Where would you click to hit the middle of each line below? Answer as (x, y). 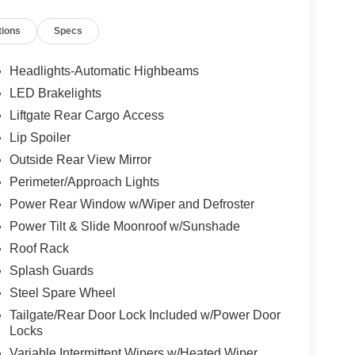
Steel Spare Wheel (62, 293)
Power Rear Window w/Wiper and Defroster (132, 204)
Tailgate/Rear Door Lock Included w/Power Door (145, 315)
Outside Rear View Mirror (80, 160)
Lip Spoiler (40, 138)
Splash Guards (51, 271)
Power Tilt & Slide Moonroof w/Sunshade (124, 227)
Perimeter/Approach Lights (84, 182)
